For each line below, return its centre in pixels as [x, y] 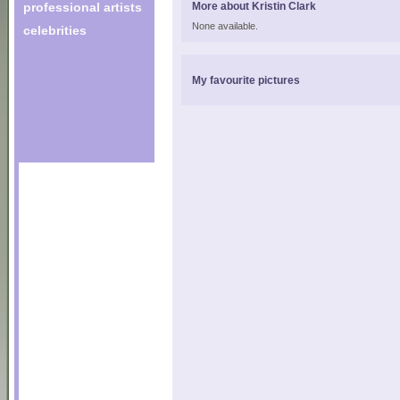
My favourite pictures [246, 80]
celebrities [55, 30]
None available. [225, 26]
